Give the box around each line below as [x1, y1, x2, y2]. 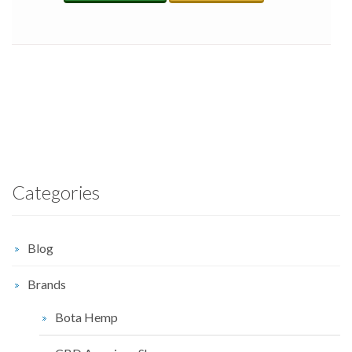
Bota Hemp [55, 310, 118, 325]
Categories [12, 181, 100, 204]
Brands [27, 277, 66, 292]
